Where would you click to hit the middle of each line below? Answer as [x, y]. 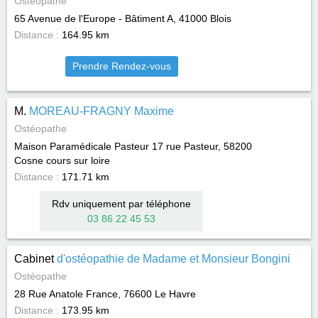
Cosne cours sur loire [62, 160]
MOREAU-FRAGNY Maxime [102, 111]
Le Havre [175, 294]
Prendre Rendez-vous [121, 66]
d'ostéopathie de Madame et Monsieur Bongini [174, 259]
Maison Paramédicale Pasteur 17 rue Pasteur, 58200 [133, 146]
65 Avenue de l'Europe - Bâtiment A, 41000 [111, 18]
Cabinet [35, 259]
